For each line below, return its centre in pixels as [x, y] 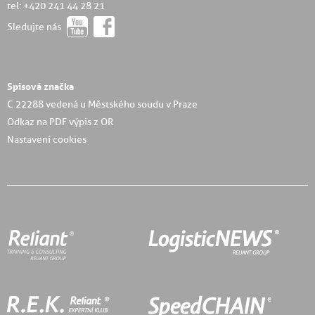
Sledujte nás [35, 27]
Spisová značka [40, 87]
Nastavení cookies [47, 140]
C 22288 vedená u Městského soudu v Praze [102, 104]
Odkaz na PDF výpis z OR [60, 122]
